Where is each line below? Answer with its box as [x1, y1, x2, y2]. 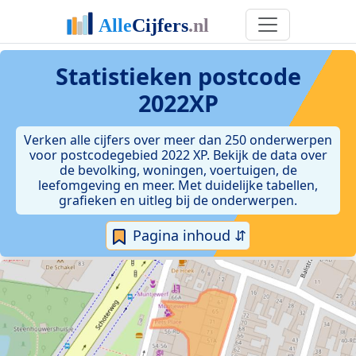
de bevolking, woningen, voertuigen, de [59, 161, 297, 179]
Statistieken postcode [55, 60, 301, 91]
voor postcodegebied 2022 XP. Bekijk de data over [29, 146, 327, 164]
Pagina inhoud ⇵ [129, 226, 246, 245]
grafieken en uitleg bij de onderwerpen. [59, 192, 297, 209]
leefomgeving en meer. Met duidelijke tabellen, [38, 176, 318, 194]
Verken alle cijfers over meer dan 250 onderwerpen [24, 131, 332, 149]
